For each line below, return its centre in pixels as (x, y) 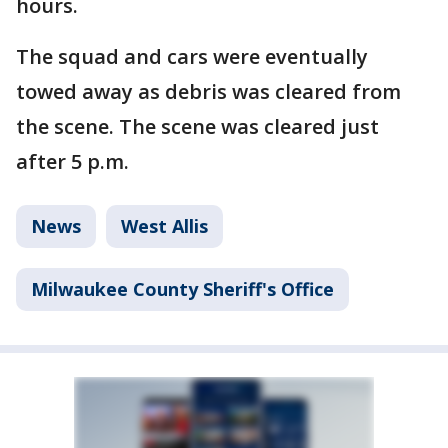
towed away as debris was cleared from (208, 91)
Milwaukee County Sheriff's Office (182, 288)
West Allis (164, 225)
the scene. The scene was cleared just (197, 126)
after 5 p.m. (72, 161)
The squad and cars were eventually (192, 56)
